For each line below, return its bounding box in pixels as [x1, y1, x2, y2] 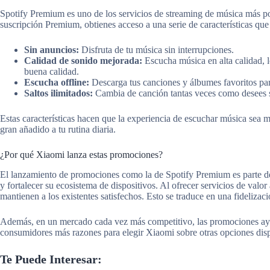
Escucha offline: [24, 77, 89, 87]
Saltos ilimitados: [24, 87, 93, 98]
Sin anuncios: [24, 44, 79, 55]
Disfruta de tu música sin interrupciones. [79, 44, 234, 55]
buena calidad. [24, 66, 79, 77]
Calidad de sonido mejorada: [24, 55, 142, 66]
